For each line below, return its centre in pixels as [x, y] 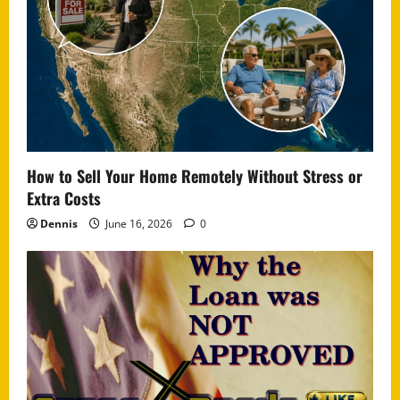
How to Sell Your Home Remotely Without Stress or [195, 175]
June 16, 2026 [139, 223]
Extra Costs [64, 198]
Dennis [59, 223]
